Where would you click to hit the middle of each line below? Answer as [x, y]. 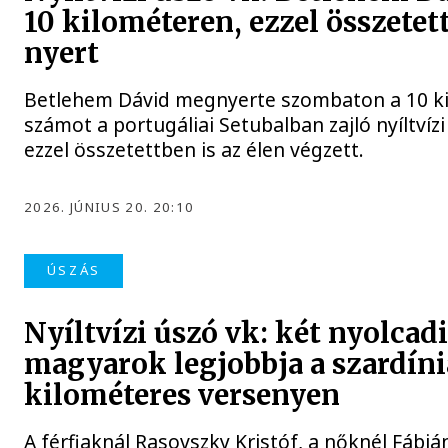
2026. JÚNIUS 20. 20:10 [109, 207]
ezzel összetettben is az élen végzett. [194, 150]
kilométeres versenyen [182, 395]
